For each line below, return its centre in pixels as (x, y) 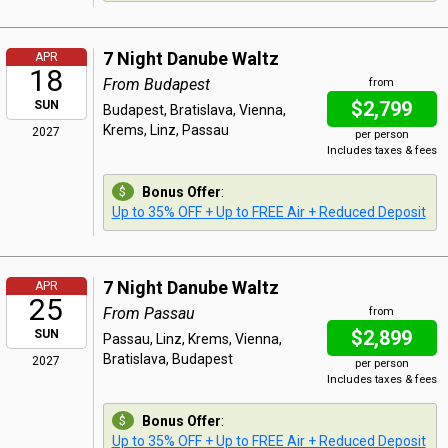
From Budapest (156, 84)
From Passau (148, 313)
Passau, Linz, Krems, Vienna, (192, 339)
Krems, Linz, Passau (165, 130)
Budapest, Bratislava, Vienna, (194, 110)
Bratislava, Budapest (167, 359)
